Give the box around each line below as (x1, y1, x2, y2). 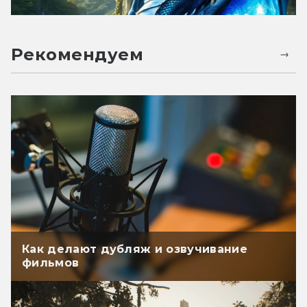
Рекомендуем (11, 45, 144, 65)
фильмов (22, 256, 79, 269)
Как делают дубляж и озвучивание (22, 242, 247, 256)
